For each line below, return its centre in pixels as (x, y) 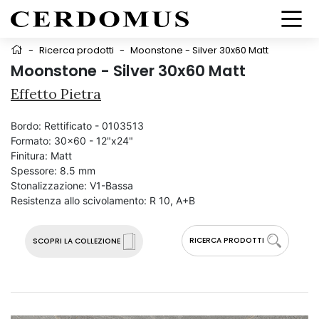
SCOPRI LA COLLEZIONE (76, 241)
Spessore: (34, 171)
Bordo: (26, 126)
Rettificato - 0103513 (94, 126)
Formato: (31, 141)
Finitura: (29, 156)
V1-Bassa (111, 185)
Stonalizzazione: (49, 185)
